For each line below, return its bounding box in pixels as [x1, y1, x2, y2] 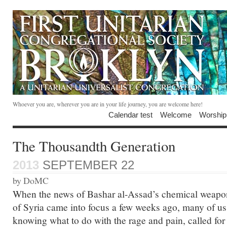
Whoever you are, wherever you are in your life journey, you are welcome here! [13, 100, 203, 108]
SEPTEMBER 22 [39, 158, 134, 172]
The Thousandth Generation [13, 136, 175, 156]
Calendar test [108, 110, 153, 119]
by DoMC [13, 174, 49, 186]
